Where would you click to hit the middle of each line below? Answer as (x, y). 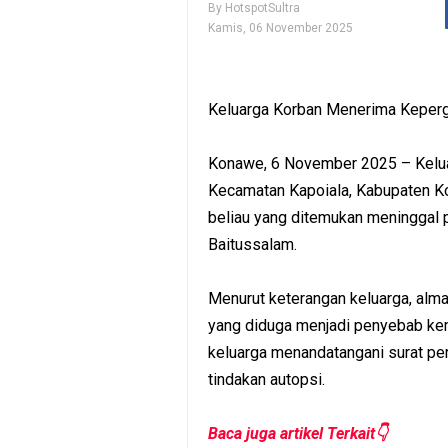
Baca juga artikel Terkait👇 (298, 434)
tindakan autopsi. (266, 380)
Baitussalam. (252, 245)
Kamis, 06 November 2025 (280, 28)
